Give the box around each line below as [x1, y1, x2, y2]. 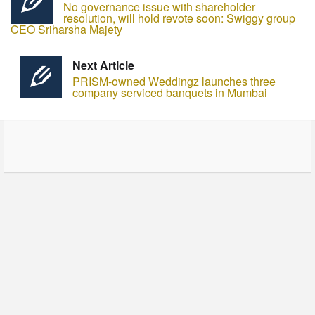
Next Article [72, 57, 134, 74]
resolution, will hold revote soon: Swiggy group [63, 10, 295, 27]
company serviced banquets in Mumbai [72, 84, 267, 101]
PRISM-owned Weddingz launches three [72, 73, 276, 90]
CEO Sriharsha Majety [11, 21, 122, 38]
